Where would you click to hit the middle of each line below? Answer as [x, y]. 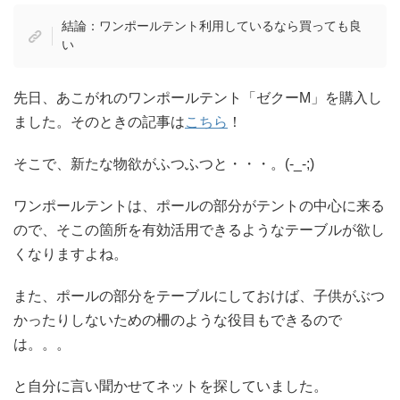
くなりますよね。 [71, 254]
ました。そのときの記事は [99, 121]
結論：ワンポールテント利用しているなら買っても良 [211, 26]
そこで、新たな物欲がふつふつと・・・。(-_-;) [164, 163]
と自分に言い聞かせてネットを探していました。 [171, 386]
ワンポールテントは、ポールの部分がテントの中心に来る [199, 205]
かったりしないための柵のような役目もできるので [178, 320]
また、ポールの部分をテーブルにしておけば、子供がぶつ [199, 296]
